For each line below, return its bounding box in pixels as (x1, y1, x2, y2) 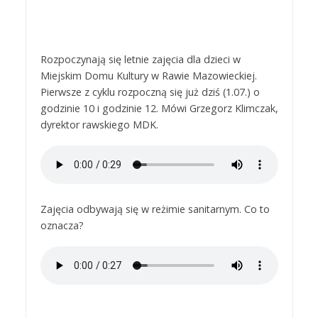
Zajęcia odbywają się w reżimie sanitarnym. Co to (40, 202, 270, 216)
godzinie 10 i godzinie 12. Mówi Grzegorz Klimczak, (40, 102, 278, 116)
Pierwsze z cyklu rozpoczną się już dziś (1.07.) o (40, 85, 260, 99)
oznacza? (40, 218, 84, 232)
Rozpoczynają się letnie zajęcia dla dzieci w (40, 53, 241, 67)
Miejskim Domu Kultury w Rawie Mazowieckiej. (40, 69, 257, 83)
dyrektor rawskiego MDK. (40, 118, 158, 132)
